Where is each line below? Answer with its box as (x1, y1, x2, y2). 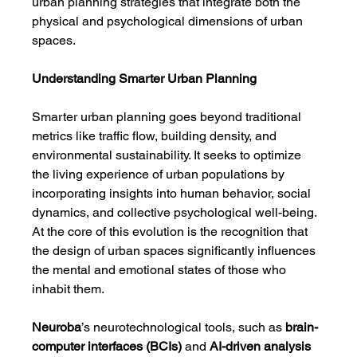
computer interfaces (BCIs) (32, 339, 182, 354)
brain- (285, 320, 319, 335)
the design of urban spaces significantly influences (32, 243, 320, 258)
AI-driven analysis (210, 339, 315, 354)
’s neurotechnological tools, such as (81, 320, 286, 335)
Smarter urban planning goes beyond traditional (32, 109, 305, 124)
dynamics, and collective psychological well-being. (32, 205, 320, 220)
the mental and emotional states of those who (32, 262, 290, 277)
